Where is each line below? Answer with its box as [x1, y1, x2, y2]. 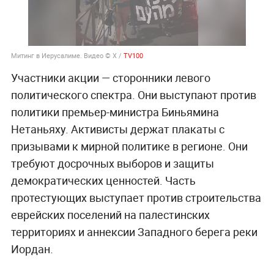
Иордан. [10, 242, 53, 257]
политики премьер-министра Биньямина [10, 105, 219, 120]
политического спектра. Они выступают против [10, 87, 256, 103]
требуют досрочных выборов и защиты [10, 156, 214, 171]
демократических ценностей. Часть [10, 173, 196, 188]
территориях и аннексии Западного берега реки [10, 224, 257, 240]
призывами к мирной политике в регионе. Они [10, 139, 248, 154]
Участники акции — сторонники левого [10, 70, 210, 86]
